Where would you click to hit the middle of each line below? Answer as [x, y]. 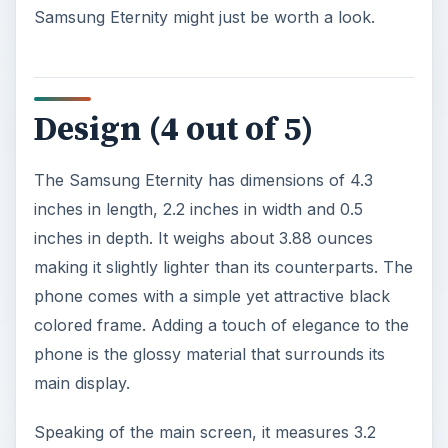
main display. [81, 383]
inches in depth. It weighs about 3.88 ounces [203, 238]
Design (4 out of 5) [173, 129]
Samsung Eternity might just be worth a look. [204, 17]
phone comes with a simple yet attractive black [211, 296]
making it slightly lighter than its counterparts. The [223, 267]
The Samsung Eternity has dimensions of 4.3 [203, 180]
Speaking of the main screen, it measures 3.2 [204, 432]
